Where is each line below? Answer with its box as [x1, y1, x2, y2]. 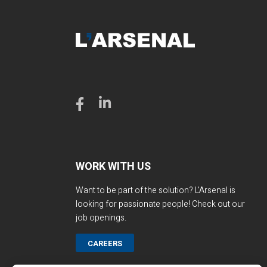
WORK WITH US [75, 158, 151, 175]
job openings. [75, 211, 126, 224]
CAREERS [87, 237, 122, 249]
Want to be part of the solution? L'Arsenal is [75, 184, 235, 197]
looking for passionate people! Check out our [75, 197, 245, 210]
